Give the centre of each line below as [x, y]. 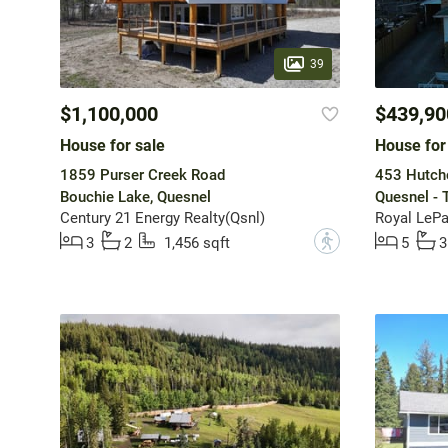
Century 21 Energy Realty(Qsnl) [162, 218]
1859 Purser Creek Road [142, 175]
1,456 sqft [196, 243]
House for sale [112, 146]
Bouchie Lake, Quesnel [135, 197]
